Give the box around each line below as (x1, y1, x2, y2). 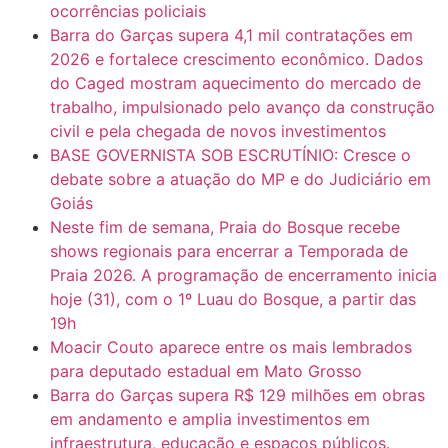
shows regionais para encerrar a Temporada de (50, 241, 408, 262)
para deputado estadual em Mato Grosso (50, 361, 362, 382)
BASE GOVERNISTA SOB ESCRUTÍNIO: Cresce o (50, 145, 411, 166)
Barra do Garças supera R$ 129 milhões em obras (50, 385, 425, 406)
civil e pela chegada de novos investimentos (50, 121, 386, 142)
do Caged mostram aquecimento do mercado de (50, 73, 421, 94)
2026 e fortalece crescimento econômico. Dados (50, 49, 423, 70)
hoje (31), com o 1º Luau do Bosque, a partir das (50, 289, 416, 310)
